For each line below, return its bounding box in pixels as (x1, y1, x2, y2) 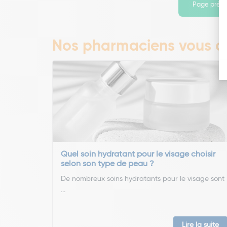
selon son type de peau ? (61, 160, 154, 168)
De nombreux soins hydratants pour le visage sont (61, 175, 224, 182)
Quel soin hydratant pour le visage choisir (61, 150, 215, 159)
